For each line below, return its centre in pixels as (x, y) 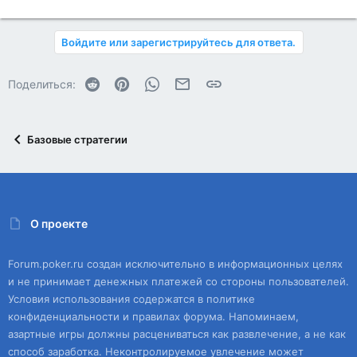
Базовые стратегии (77, 140)
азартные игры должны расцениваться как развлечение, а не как (177, 334)
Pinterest (153, 82)
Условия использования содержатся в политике (131, 299)
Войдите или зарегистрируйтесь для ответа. (178, 42)
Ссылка (242, 82)
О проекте (59, 223)
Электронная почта (242, 82)
